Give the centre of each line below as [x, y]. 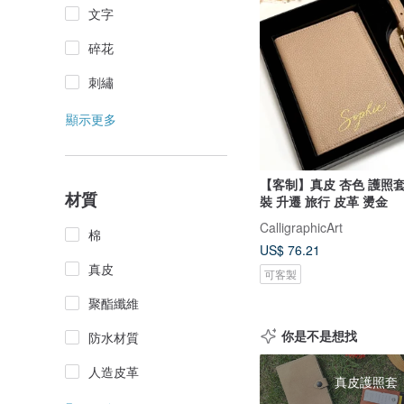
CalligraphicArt [301, 227]
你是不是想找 [319, 335]
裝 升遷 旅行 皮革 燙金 [324, 202]
